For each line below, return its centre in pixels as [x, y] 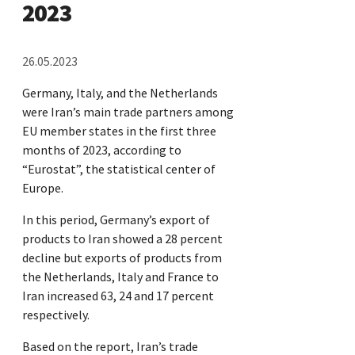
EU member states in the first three [119, 130]
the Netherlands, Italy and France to [120, 276]
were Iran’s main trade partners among [128, 111]
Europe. [43, 187]
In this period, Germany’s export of [116, 219]
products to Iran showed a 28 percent [122, 238]
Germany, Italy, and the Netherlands [120, 92]
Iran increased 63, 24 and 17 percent [118, 295]
